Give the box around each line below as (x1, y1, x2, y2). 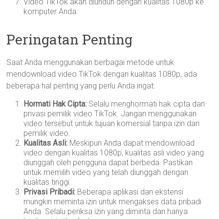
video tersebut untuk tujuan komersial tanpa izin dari (23, 119, 200, 128)
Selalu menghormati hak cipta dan (87, 99, 205, 109)
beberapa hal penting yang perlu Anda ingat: (6, 81, 155, 90)
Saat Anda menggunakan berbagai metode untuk (6, 58, 175, 67)
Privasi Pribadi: (23, 187, 76, 197)
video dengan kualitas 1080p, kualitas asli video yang (23, 148, 204, 157)
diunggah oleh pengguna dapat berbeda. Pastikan (23, 158, 193, 167)
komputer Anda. (23, 7, 79, 16)
